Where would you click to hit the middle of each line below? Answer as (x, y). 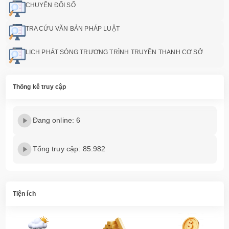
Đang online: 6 (56, 120)
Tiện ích (24, 193)
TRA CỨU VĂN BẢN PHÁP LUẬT (72, 28)
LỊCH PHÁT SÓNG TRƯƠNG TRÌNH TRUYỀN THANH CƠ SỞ (114, 52)
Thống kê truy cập (39, 87)
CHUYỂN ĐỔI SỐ (50, 5)
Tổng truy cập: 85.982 (69, 149)
